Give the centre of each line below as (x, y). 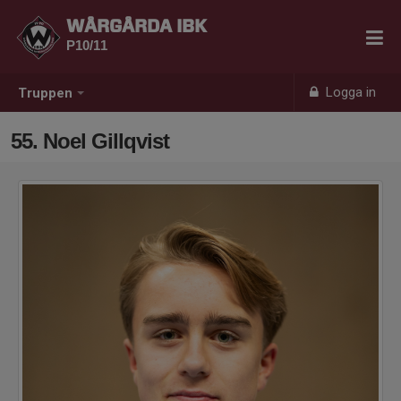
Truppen (45, 94)
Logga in (350, 92)
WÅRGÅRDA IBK (137, 27)
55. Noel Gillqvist (90, 141)
